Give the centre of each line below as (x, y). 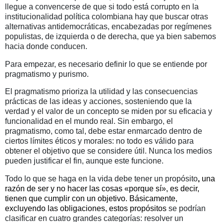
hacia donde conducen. (46, 46)
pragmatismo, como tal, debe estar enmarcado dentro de (104, 131)
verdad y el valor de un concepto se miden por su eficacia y (109, 111)
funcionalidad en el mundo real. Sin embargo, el (89, 121)
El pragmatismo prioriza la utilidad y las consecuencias (101, 92)
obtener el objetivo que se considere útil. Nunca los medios (109, 151)
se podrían (187, 209)
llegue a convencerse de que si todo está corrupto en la (102, 6)
